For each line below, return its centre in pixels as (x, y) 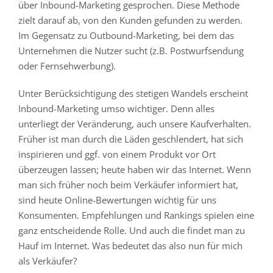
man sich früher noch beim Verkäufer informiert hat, (128, 185)
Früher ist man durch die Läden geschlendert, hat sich (131, 139)
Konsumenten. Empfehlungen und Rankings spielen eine (136, 215)
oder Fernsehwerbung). (67, 66)
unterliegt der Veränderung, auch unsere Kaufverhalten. (135, 124)
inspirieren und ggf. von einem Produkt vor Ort (117, 154)
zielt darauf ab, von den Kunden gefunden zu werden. (130, 20)
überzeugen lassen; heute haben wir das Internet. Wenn (135, 169)
